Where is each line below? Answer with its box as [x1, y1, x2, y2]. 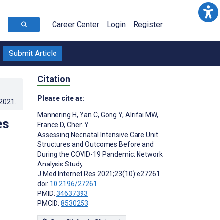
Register [133, 20, 163, 29]
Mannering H [37, 110, 77, 119]
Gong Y [99, 110, 122, 119]
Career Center [52, 20, 99, 29]
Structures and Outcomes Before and [37, 140, 154, 148]
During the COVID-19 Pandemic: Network [37, 150, 163, 158]
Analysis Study [37, 160, 83, 168]
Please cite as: [37, 94, 85, 102]
